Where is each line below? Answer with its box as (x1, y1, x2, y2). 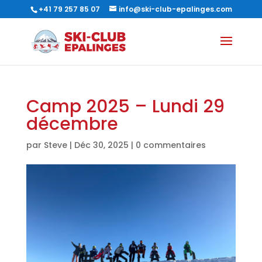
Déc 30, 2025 (74, 139, 129, 151)
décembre (26, 112, 118, 136)
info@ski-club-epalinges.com (118, 4, 232, 14)
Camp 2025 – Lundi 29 (26, 94, 225, 119)
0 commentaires (135, 139, 206, 151)
